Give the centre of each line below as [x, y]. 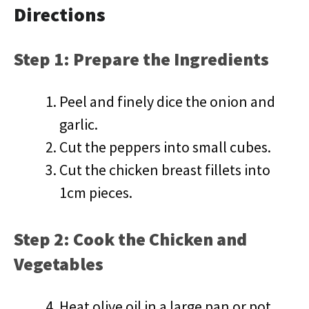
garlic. [79, 124]
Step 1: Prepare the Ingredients [141, 59]
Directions [60, 14]
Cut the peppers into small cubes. [165, 147]
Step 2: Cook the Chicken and [130, 239]
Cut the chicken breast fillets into [165, 170]
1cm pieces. [96, 192]
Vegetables [59, 264]
